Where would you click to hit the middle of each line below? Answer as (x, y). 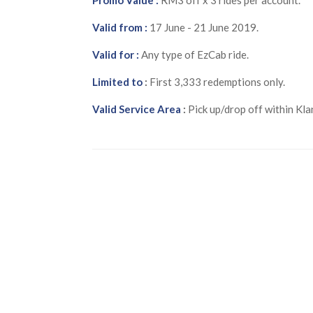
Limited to (117, 81)
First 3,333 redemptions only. (216, 81)
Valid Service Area (137, 109)
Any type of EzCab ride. (195, 54)
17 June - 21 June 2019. (203, 27)
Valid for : (117, 54)
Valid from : (120, 27)
